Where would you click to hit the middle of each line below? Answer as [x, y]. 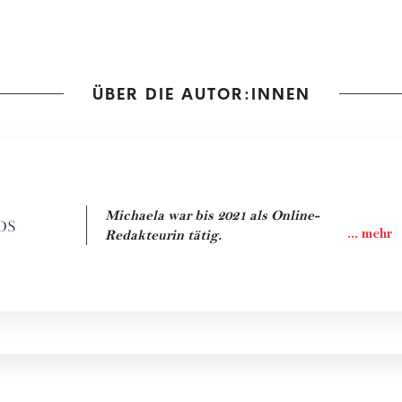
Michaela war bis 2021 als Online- [212, 215]
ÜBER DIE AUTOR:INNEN [201, 93]
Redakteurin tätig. [163, 235]
